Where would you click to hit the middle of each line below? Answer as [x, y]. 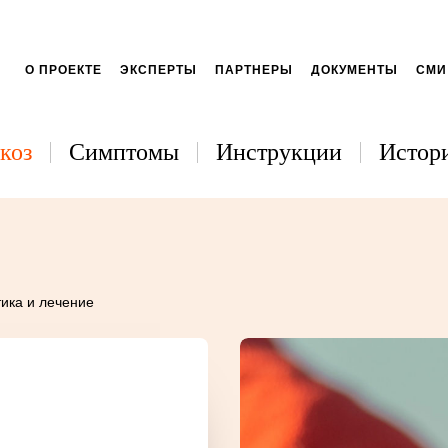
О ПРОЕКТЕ [63, 69]
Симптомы [124, 152]
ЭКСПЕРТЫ [158, 69]
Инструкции [279, 152]
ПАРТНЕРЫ [254, 69]
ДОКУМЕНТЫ [354, 69]
